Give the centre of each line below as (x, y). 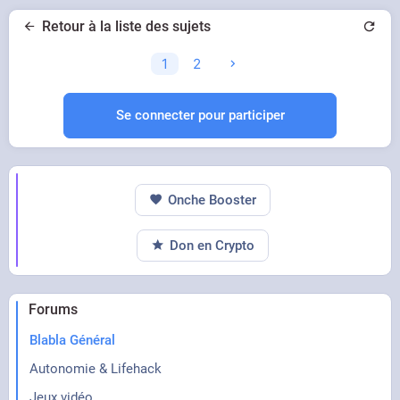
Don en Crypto (212, 245)
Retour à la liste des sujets (126, 26)
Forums (53, 309)
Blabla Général (72, 340)
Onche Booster (212, 200)
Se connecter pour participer (200, 115)
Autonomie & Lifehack (95, 368)
